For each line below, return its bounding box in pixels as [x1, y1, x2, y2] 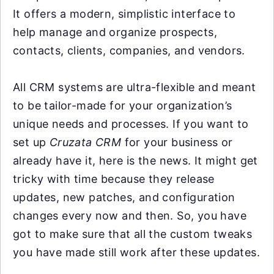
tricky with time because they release [13, 172, 215, 185]
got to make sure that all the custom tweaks [13, 228, 253, 240]
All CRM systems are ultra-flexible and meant [13, 81, 256, 94]
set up [13, 136, 50, 149]
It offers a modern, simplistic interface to [13, 7, 236, 20]
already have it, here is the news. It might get [13, 154, 258, 167]
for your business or [121, 136, 233, 149]
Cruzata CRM [49, 136, 122, 149]
